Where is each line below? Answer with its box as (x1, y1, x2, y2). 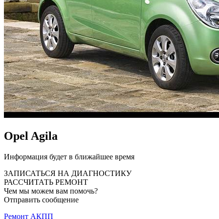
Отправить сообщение (4, 195, 79, 204)
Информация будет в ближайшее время (4, 152, 134, 161)
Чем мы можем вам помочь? (4, 186, 98, 195)
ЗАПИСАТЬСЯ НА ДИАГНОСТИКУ (4, 169, 131, 177)
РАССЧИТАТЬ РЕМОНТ (4, 177, 88, 186)
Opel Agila (4, 129, 58, 142)
